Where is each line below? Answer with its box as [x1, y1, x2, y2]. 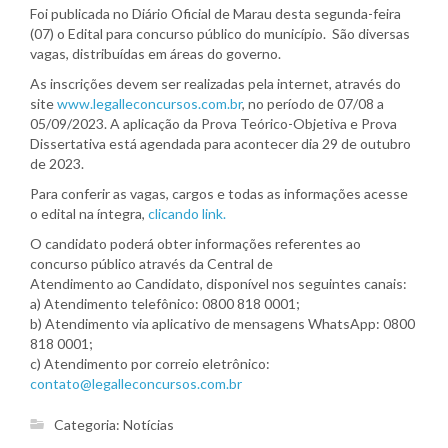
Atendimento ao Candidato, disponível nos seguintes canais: [30, 274, 407, 292]
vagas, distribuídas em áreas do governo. [30, 44, 284, 62]
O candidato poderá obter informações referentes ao [30, 234, 361, 252]
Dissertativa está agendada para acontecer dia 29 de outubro [30, 134, 411, 152]
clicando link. [148, 204, 226, 222]
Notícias [123, 416, 174, 434]
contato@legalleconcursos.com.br [30, 374, 242, 392]
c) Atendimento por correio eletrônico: [30, 354, 270, 372]
